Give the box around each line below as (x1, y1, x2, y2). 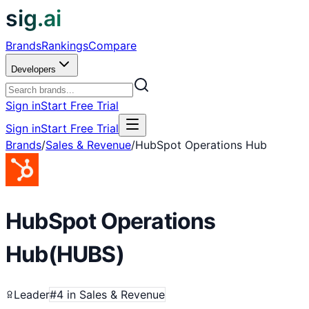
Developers (11, 64, 56, 74)
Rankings (41, 39, 88, 52)
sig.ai (6, 5, 61, 32)
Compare (88, 39, 137, 52)
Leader (14, 287, 50, 301)
